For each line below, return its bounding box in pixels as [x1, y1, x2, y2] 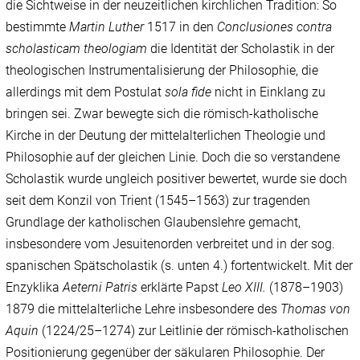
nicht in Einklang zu [211, 84, 326, 100]
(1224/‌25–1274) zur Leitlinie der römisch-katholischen [39, 323, 350, 339]
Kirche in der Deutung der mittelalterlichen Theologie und [6, 128, 326, 144]
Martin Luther [69, 19, 145, 35]
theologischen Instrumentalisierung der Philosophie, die [6, 63, 319, 79]
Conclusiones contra [217, 19, 333, 35]
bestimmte [6, 19, 70, 35]
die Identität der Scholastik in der [147, 41, 335, 57]
